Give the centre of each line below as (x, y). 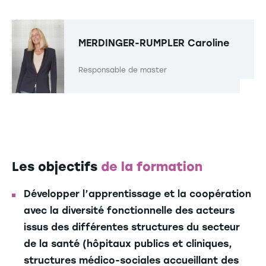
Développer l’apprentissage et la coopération (137, 194)
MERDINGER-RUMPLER (132, 43)
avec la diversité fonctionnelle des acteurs (129, 211)
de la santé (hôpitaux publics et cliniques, (128, 244)
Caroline (208, 43)
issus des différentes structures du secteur (132, 227)
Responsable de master (123, 70)
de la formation (152, 167)
